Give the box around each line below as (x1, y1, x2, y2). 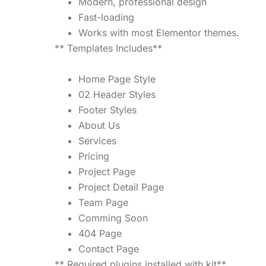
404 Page (78, 227, 122, 239)
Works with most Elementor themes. (78, 26, 239, 39)
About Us (78, 119, 120, 131)
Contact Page (78, 242, 139, 255)
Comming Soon (78, 211, 148, 224)
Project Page (78, 165, 135, 178)
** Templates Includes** (55, 42, 162, 54)
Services (78, 134, 116, 147)
